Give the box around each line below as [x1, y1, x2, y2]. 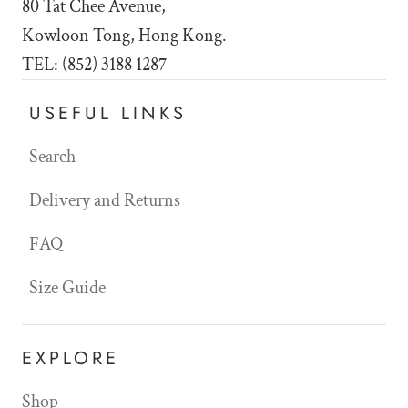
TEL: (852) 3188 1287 [22, 53, 167, 77]
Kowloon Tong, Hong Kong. [22, 24, 227, 48]
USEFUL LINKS [29, 100, 187, 127]
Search [29, 145, 76, 169]
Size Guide [29, 276, 106, 301]
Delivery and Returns [29, 189, 180, 213]
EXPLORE [22, 345, 119, 372]
